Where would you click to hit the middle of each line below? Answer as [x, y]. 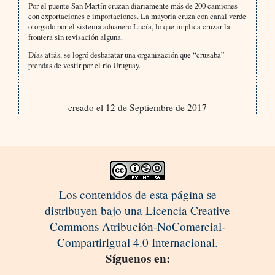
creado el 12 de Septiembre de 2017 [137, 108]
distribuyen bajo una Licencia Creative [137, 211]
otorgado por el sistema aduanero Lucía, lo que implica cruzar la [129, 27]
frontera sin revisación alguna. [75, 37]
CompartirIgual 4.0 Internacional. [137, 242]
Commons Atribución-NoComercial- [137, 227]
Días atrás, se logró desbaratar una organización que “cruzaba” [126, 55]
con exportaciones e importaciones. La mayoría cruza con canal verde [137, 16]
